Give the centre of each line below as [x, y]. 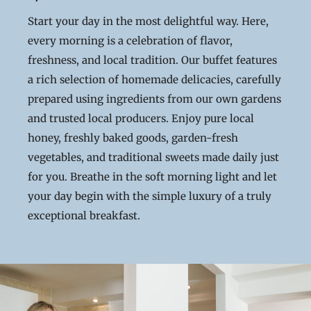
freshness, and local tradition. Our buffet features [152, 60]
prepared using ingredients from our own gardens [154, 99]
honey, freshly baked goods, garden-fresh [133, 138]
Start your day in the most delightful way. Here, [148, 21]
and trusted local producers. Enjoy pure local [141, 118]
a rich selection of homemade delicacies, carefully [154, 79]
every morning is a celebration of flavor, [130, 41]
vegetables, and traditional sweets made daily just [153, 157]
